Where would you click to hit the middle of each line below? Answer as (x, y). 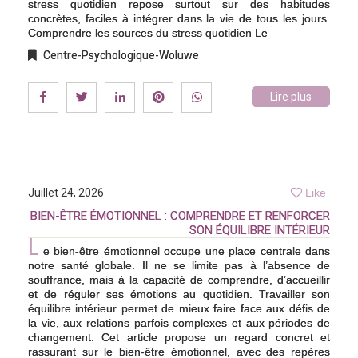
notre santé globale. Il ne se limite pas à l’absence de (179, 265)
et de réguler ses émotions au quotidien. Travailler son (179, 294)
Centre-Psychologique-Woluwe (120, 55)
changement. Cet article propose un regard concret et (179, 337)
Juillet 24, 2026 (66, 192)
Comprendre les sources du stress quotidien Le (148, 32)
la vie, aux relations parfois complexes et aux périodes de (179, 322)
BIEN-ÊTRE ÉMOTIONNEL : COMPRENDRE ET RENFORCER (180, 215)
